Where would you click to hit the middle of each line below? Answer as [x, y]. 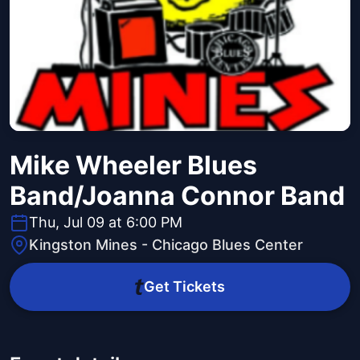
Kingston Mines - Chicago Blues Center [166, 245]
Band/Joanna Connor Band [177, 196]
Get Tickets [184, 287]
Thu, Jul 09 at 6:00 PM [106, 223]
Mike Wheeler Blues [133, 166]
